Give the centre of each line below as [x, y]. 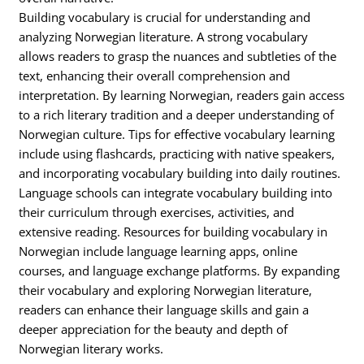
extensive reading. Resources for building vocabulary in [173, 232]
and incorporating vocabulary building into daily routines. [180, 173]
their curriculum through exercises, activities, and [157, 212]
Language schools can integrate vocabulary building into [176, 193]
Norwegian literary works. [91, 349]
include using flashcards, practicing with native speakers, [177, 154]
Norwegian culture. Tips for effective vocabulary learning [177, 134]
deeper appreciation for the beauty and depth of [154, 329]
